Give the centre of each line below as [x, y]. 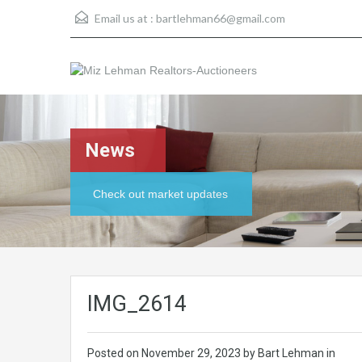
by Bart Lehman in [289, 353]
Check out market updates [160, 194]
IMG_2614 [137, 304]
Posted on [114, 353]
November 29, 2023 [192, 353]
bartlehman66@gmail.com [221, 18]
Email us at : [124, 18]
